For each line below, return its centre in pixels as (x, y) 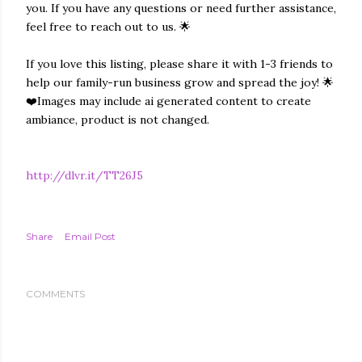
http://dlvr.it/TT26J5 (84, 175)
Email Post (90, 236)
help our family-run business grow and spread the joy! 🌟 (180, 82)
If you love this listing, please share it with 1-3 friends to (179, 64)
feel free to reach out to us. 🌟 (108, 27)
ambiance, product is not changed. (118, 120)
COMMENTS (55, 294)
